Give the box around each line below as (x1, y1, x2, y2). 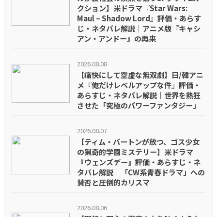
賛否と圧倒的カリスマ (77, 176, 150, 187)
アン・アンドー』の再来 (77, 32, 156, 44)
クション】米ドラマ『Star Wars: (77, 2, 187, 13)
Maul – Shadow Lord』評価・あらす (77, 12, 201, 23)
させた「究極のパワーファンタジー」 (77, 99, 200, 110)
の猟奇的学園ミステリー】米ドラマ (77, 146, 193, 157)
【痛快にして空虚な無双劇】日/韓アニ (77, 69, 203, 80)
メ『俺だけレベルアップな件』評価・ (77, 79, 201, 90)
